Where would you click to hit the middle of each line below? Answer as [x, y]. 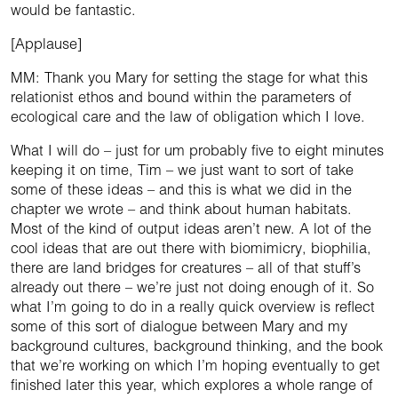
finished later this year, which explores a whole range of [192, 385]
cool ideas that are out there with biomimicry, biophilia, [191, 248]
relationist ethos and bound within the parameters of [181, 97]
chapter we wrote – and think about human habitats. [181, 209]
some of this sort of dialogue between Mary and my [179, 326]
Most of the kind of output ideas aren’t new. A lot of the [191, 229]
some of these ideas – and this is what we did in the [181, 190]
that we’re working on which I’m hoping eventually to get [195, 366]
